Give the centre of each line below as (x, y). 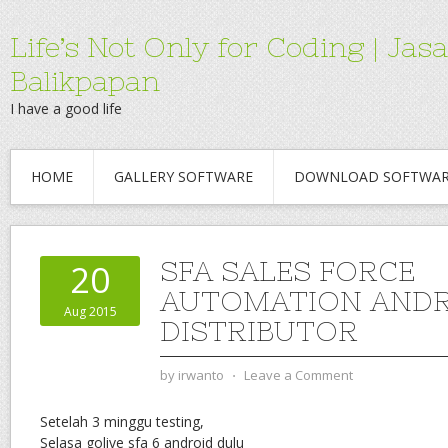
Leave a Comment (298, 375)
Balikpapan (85, 81)
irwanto (201, 375)
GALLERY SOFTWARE (183, 176)
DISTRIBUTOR (259, 331)
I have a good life (66, 108)
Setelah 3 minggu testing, (122, 421)
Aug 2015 (90, 311)
